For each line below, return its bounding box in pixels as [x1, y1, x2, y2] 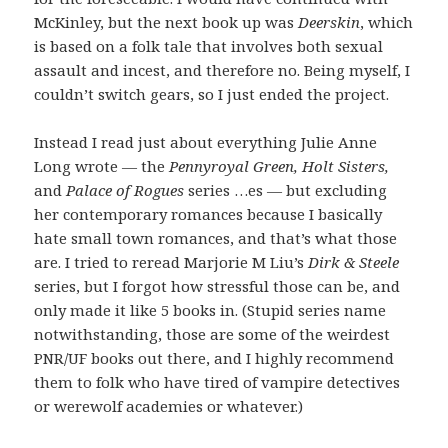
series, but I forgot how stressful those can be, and [34, 275, 401, 296]
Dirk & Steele [308, 251, 400, 272]
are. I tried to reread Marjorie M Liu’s [34, 251, 309, 272]
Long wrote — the [34, 155, 170, 176]
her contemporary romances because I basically [34, 203, 383, 224]
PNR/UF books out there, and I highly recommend [34, 347, 395, 368]
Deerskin [298, 11, 361, 32]
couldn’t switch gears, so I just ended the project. [34, 83, 390, 104]
